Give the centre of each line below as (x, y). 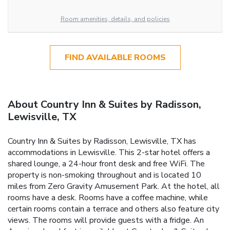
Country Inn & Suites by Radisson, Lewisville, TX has (102, 141)
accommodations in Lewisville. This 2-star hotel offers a (109, 152)
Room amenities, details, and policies (115, 19)
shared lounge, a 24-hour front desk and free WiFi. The (106, 164)
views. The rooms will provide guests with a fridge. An (106, 220)
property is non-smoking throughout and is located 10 (104, 175)
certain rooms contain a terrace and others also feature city (113, 209)
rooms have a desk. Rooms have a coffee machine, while (108, 197)
